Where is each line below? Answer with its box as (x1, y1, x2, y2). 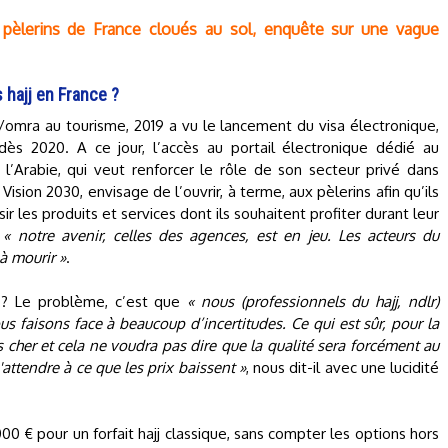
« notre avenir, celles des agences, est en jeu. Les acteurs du (3, 226, 440, 245)
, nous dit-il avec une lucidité (245, 358, 439, 377)
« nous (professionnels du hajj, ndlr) (187, 292, 440, 311)
